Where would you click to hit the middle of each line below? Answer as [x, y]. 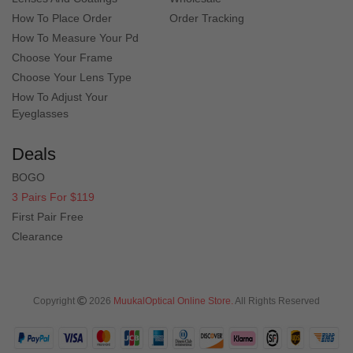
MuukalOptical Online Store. [173, 301]
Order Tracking [207, 18]
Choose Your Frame [62, 57]
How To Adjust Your [60, 97]
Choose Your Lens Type [72, 77]
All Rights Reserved [277, 301]
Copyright [55, 301]
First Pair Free [48, 216]
